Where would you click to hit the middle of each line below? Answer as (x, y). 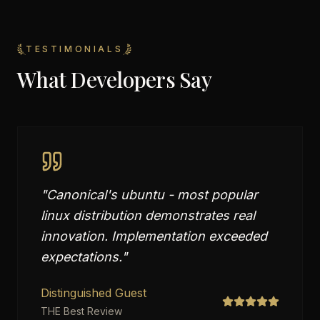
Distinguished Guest (94, 293)
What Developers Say (114, 79)
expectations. (81, 257)
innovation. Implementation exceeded (154, 236)
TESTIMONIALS (75, 49)
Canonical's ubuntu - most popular (152, 195)
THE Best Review (81, 311)
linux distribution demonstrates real (148, 215)
